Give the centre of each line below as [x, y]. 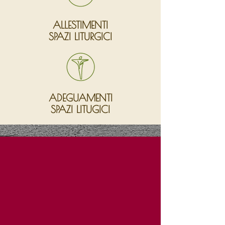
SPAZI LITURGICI [80, 36]
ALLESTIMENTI [80, 25]
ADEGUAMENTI [80, 98]
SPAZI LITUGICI [80, 109]
